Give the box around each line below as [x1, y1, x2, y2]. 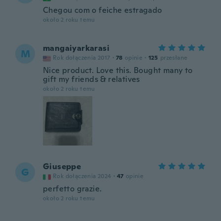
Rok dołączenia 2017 [53, 54, 110, 62]
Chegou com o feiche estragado [43, 5, 162, 15]
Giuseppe [43, 161, 81, 172]
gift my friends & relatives [43, 74, 140, 84]
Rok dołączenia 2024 [53, 172, 111, 180]
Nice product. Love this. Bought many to [43, 65, 193, 75]
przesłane [160, 54, 188, 62]
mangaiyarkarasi [43, 43, 110, 53]
